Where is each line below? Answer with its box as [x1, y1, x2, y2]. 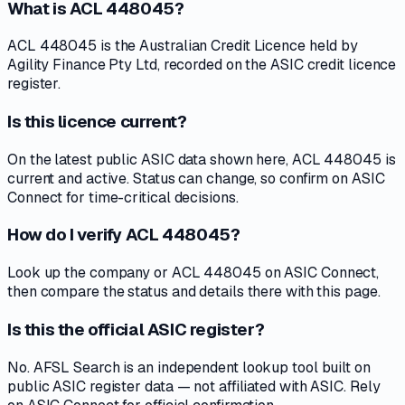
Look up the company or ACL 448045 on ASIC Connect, [7, 263, 380, 283]
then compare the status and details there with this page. [7, 282, 381, 302]
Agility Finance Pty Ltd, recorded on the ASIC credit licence [7, 55, 397, 75]
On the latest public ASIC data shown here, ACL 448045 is [7, 149, 396, 169]
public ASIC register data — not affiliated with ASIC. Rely [7, 376, 381, 396]
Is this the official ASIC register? [7, 317, 265, 341]
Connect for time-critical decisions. [7, 187, 239, 207]
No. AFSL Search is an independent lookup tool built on [7, 357, 371, 377]
